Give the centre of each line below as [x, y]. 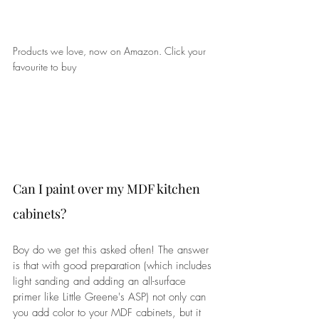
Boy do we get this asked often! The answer [113, 250]
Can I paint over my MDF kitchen [108, 188]
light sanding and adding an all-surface [101, 281]
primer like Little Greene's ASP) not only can [111, 297]
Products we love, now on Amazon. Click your [111, 51]
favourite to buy [45, 66]
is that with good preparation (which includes [114, 265]
